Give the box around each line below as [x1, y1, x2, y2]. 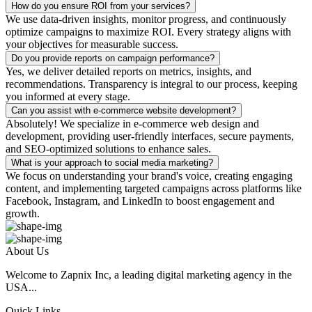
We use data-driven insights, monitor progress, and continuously [6, 13, 286, 25]
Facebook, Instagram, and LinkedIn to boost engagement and [6, 194, 274, 207]
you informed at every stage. [6, 90, 130, 102]
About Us [6, 244, 49, 257]
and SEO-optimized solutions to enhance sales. [6, 142, 211, 155]
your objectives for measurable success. [6, 38, 178, 50]
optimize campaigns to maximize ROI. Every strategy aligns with [6, 25, 291, 38]
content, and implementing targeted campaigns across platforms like [6, 182, 302, 194]
